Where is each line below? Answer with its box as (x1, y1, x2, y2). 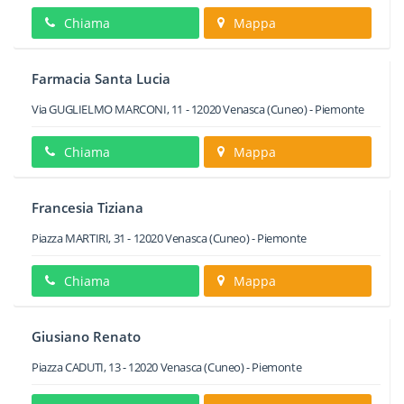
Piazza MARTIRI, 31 (32, 230, 125, 246)
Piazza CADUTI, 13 (32, 359, 121, 375)
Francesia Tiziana (32, 198, 143, 216)
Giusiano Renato (32, 327, 141, 345)
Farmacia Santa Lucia (32, 69, 170, 87)
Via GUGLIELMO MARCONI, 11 (32, 101, 184, 117)
